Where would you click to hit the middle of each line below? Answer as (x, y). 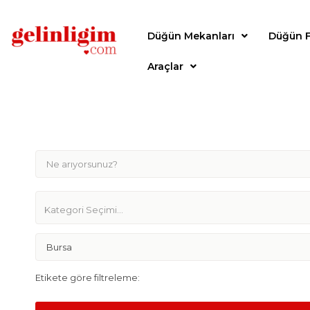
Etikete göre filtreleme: (88, 277)
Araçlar (166, 66)
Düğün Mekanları (191, 36)
